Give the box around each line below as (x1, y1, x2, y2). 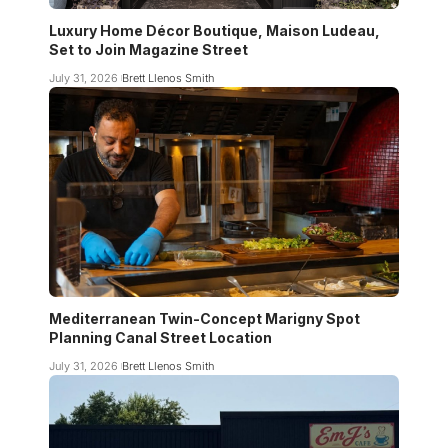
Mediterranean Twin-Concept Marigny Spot (49, 309, 360, 327)
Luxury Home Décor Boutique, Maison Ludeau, (49, 21, 380, 39)
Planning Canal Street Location (49, 328, 272, 346)
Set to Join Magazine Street (49, 40, 248, 58)
